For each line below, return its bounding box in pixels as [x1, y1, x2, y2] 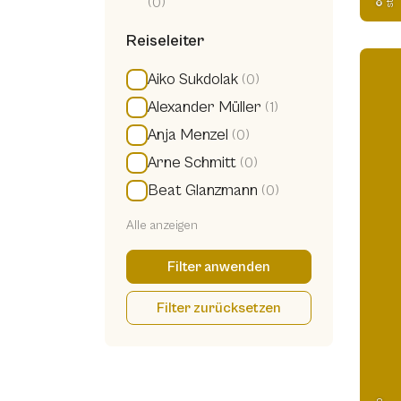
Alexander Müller [148, 98, 261, 117]
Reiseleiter [126, 31, 204, 51]
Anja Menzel [148, 125, 228, 145]
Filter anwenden [167, 259, 270, 276]
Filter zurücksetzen [157, 300, 281, 317]
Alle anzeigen [126, 218, 198, 234]
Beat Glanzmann [148, 181, 258, 200]
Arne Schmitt [148, 153, 236, 173]
